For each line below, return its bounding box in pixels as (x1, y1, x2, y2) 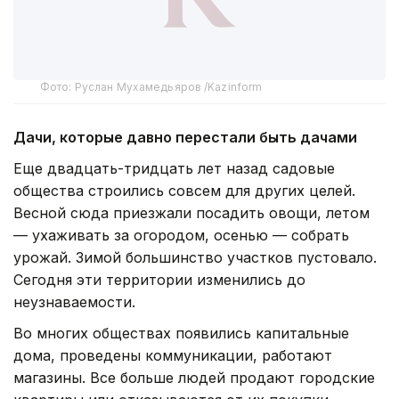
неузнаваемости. (13, 293, 135, 312)
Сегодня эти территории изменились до (13, 271, 305, 289)
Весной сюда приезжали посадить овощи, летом (13, 204, 370, 223)
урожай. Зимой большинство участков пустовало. (13, 248, 377, 267)
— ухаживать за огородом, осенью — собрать (13, 226, 349, 245)
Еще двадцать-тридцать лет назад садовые (13, 159, 335, 178)
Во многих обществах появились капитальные (13, 324, 349, 343)
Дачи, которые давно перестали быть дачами (13, 128, 357, 147)
